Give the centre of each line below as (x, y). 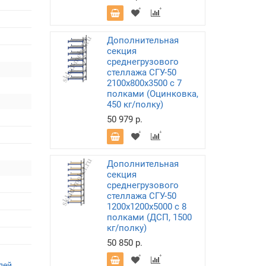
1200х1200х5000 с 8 (146, 207)
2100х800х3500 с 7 (144, 83)
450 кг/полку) (135, 104)
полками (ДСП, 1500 (149, 217)
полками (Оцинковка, (152, 94)
